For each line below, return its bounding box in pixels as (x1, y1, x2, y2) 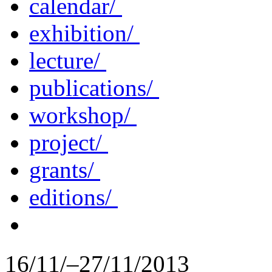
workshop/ (29, 101, 137, 128)
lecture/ (29, 47, 106, 73)
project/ (29, 129, 108, 155)
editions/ (29, 183, 118, 210)
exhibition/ (29, 19, 140, 46)
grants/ (29, 156, 100, 183)
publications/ (29, 74, 159, 101)
